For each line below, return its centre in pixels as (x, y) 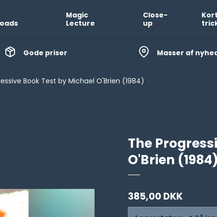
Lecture (80, 23)
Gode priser (45, 53)
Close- (155, 15)
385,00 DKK (155, 196)
